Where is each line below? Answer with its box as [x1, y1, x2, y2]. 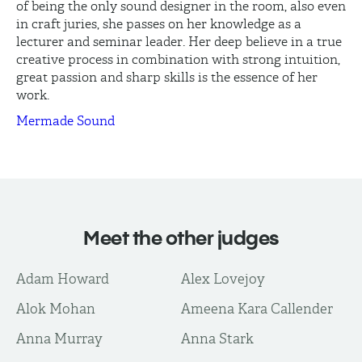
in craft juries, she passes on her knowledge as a [16, 16, 301, 32]
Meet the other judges [83, 225, 279, 250]
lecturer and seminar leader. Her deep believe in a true [16, 34, 342, 49]
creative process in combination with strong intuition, [16, 52, 340, 67]
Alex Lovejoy [181, 271, 265, 287]
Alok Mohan [16, 301, 95, 317]
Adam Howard [16, 271, 109, 287]
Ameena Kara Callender [181, 301, 333, 317]
